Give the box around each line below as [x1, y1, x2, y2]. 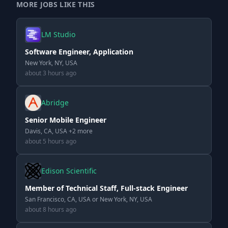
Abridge [41, 98, 69, 107]
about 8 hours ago [25, 205, 76, 214]
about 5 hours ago [25, 137, 76, 146]
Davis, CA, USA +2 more [25, 127, 93, 135]
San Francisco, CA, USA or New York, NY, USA [25, 195, 152, 204]
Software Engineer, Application [25, 47, 133, 56]
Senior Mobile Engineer [25, 115, 106, 125]
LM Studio [41, 30, 75, 39]
